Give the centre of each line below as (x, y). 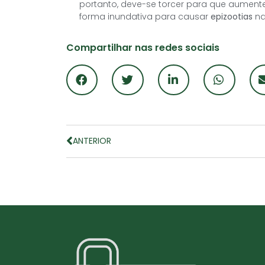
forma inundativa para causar (145, 16)
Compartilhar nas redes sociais (143, 47)
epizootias (232, 16)
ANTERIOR (92, 141)
